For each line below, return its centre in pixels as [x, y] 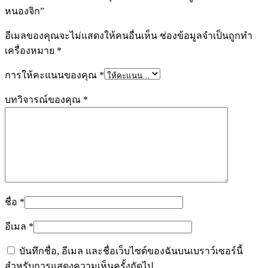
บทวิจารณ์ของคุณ [44, 99]
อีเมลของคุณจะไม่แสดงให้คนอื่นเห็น [81, 35]
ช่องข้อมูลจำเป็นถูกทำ [206, 35]
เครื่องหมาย [31, 50]
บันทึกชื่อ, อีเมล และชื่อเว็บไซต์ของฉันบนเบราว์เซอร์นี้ [131, 251]
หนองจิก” [25, 11]
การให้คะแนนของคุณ [52, 75]
